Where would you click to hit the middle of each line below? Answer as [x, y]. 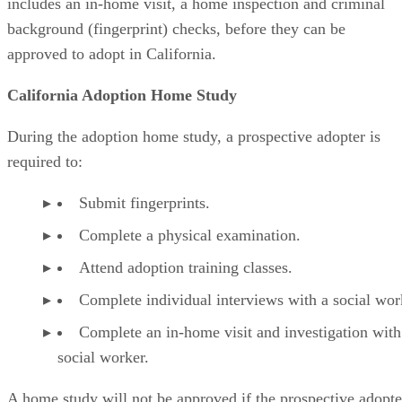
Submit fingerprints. [144, 202]
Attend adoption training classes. [186, 267]
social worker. [103, 357]
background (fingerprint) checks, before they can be [176, 28]
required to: [45, 161]
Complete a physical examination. [190, 235]
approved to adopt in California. [112, 53]
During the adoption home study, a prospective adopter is [194, 136]
